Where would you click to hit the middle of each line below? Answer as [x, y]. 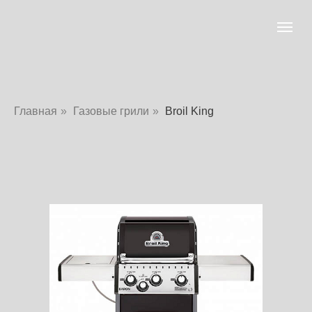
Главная [36, 111]
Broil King [189, 111]
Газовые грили [111, 111]
